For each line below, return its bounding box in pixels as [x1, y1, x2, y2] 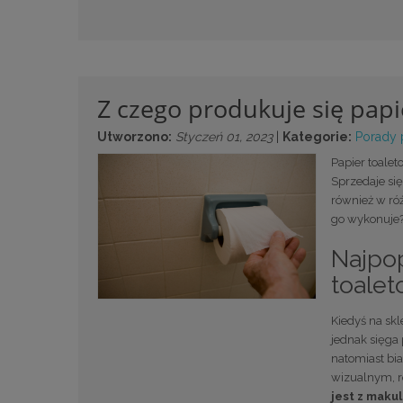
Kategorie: [282, 130, 352, 145]
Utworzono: [97, 130, 172, 145]
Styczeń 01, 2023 [175, 130, 273, 145]
